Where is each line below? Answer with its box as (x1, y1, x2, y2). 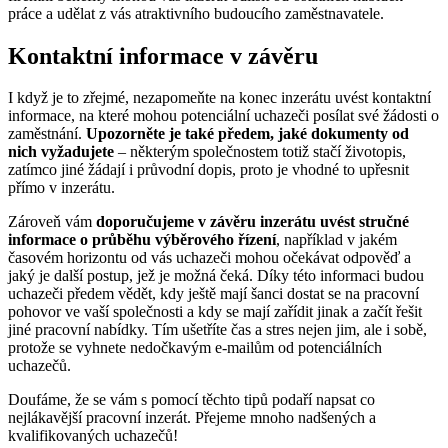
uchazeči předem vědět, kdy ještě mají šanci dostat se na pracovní (8, 285, 419, 303)
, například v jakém (276, 231, 397, 249)
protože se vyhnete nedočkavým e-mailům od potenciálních (8, 339, 382, 357)
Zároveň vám (8, 213, 96, 231)
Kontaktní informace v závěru (8, 42, 324, 69)
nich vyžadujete (8, 143, 114, 161)
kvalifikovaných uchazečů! (8, 427, 178, 445)
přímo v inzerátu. (8, 179, 119, 197)
